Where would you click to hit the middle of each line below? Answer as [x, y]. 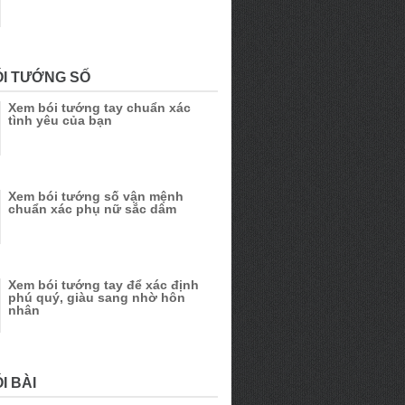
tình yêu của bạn [60, 120]
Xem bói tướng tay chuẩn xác [99, 108]
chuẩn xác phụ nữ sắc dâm [92, 209]
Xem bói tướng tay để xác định [104, 285]
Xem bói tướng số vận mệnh [96, 196]
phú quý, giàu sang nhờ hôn [97, 297]
